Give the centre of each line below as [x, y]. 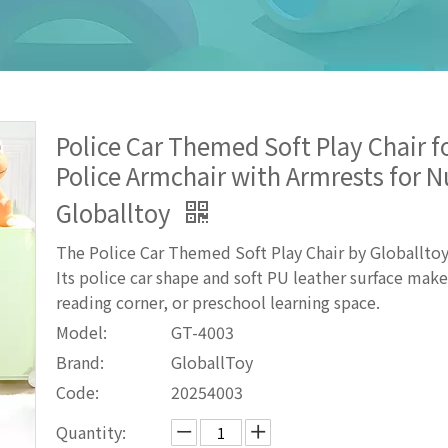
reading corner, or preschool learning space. [218, 302]
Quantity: [91, 432]
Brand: [80, 362]
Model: [81, 332]
